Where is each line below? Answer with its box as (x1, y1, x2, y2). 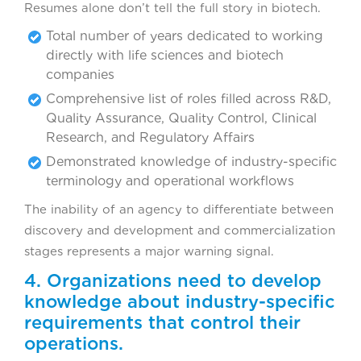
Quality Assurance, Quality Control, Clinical (46, 110, 317, 127)
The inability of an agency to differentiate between (24, 202, 334, 218)
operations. (24, 333, 123, 355)
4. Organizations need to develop (24, 270, 322, 292)
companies (46, 67, 114, 83)
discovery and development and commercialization (24, 223, 335, 239)
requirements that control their (24, 312, 301, 334)
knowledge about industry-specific (24, 291, 335, 313)
